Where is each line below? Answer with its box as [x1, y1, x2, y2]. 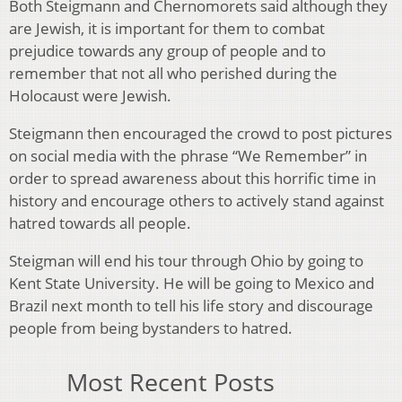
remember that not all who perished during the [9, 62, 337, 83]
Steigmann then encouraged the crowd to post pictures [9, 122, 392, 144]
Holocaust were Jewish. [9, 84, 171, 106]
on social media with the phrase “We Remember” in [9, 144, 367, 166]
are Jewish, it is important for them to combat [9, 17, 325, 39]
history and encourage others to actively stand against [9, 189, 384, 211]
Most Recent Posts [66, 364, 275, 398]
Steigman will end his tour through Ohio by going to [9, 249, 363, 271]
